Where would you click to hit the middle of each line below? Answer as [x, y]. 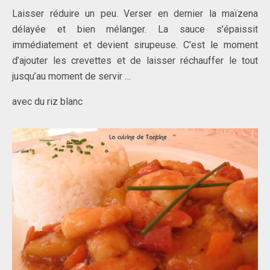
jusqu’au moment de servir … [71, 77]
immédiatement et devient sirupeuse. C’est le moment [135, 45]
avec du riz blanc [47, 102]
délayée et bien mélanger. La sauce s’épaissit [135, 30]
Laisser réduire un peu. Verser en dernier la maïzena [135, 14]
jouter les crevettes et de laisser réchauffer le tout [141, 61]
